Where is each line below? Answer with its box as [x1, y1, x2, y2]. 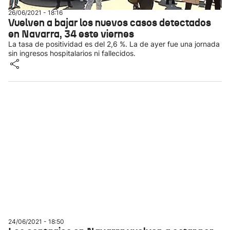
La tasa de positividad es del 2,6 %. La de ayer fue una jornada [8, 40, 220, 48]
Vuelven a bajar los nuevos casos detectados [8, 16, 211, 29]
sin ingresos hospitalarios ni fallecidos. [8, 49, 136, 57]
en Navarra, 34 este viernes [8, 27, 134, 41]
